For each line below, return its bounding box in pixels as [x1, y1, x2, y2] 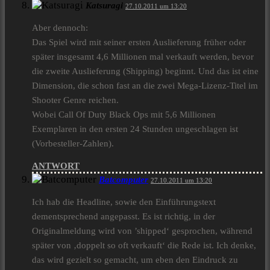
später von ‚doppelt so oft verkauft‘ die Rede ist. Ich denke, [32, 240, 256, 251]
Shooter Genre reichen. [32, 95, 119, 105]
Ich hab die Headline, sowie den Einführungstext [32, 197, 216, 207]
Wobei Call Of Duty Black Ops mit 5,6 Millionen [32, 110, 216, 120]
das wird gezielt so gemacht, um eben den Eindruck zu [32, 255, 238, 265]
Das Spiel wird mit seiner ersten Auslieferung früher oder [32, 37, 246, 48]
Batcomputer [99, 175, 148, 185]
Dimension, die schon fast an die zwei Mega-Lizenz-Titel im [32, 81, 258, 91]
